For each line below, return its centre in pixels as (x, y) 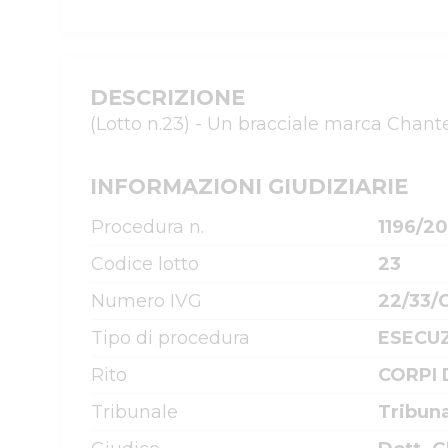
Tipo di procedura (170, 338)
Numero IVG (146, 301)
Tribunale (134, 412)
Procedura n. (147, 227)
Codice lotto (145, 264)
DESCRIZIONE (167, 97)
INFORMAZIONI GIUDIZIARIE (249, 186)
